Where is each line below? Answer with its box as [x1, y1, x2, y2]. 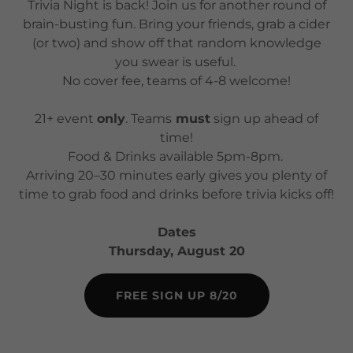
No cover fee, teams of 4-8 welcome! [62, 73, 291, 89]
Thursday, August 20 [108, 243, 245, 259]
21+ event [35, 111, 97, 127]
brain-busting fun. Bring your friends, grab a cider [23, 17, 330, 32]
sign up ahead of [210, 111, 318, 127]
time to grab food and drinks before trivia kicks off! [19, 187, 334, 203]
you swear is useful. [114, 54, 239, 70]
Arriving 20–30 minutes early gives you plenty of [26, 168, 327, 184]
